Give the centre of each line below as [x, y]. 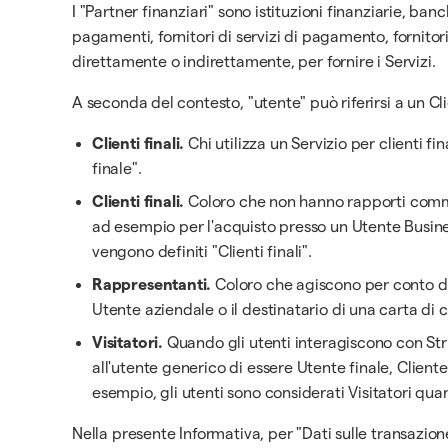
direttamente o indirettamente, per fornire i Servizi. [254, 61]
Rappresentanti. [152, 284]
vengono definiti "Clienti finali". [202, 251]
